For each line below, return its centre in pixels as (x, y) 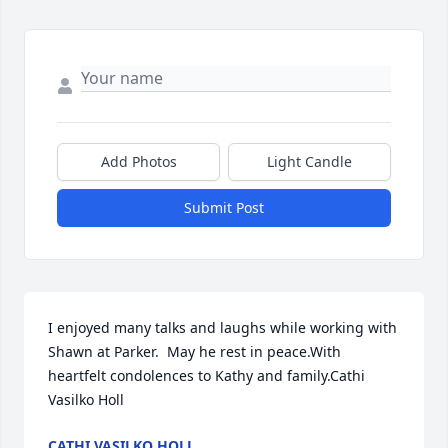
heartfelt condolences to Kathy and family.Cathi (206, 376)
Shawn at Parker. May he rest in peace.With (194, 352)
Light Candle (309, 162)
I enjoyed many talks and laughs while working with (222, 328)
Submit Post (224, 208)
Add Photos (138, 162)
